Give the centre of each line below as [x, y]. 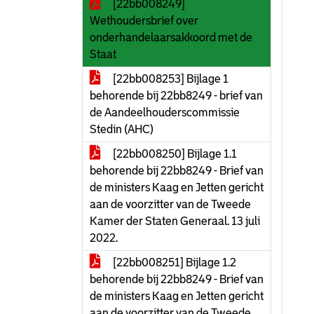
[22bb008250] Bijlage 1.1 [174, 154]
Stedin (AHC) [122, 129]
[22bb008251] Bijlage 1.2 [173, 262]
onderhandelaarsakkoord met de [171, 37]
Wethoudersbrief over [144, 21]
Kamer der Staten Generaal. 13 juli [175, 221]
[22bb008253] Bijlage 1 [170, 79]
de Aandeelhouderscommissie [165, 112]
